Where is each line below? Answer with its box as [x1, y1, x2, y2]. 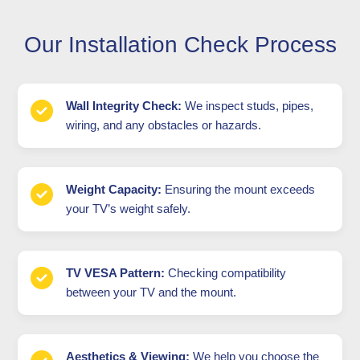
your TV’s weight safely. [66, 201, 191, 215]
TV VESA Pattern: [66, 265, 166, 280]
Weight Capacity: [66, 182, 162, 196]
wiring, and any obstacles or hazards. [66, 117, 262, 132]
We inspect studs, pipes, [182, 98, 314, 112]
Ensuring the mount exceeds [162, 182, 316, 196]
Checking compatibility [165, 265, 287, 280]
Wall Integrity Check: [66, 98, 182, 112]
